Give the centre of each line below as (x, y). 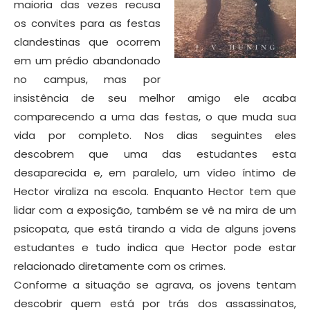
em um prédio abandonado (87, 60)
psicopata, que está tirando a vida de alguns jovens (155, 228)
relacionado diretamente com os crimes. (120, 266)
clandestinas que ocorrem (87, 42)
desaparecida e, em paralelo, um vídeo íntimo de (155, 172)
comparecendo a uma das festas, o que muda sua (155, 116)
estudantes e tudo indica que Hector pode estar (155, 247)
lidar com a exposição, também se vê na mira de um (155, 210)
